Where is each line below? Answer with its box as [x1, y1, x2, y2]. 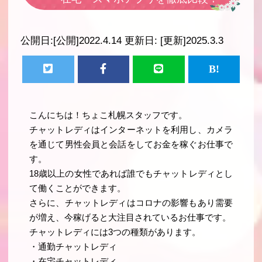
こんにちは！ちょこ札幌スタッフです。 [29, 110, 188, 120]
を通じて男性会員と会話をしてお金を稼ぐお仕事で [29, 139, 233, 149]
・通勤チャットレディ [29, 242, 118, 251]
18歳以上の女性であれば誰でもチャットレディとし [29, 168, 233, 178]
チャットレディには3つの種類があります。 [29, 227, 201, 237]
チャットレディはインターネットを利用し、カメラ [29, 125, 233, 135]
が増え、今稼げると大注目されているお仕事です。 [29, 212, 232, 222]
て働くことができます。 [29, 183, 126, 193]
